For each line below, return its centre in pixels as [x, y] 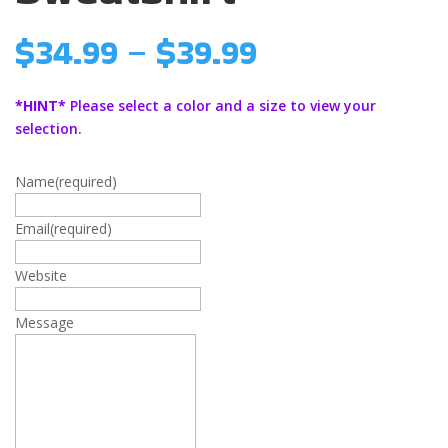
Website [41, 275]
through [320, 119]
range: [308, 73]
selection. [48, 128]
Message [44, 322]
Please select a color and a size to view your [221, 105]
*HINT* [40, 105]
